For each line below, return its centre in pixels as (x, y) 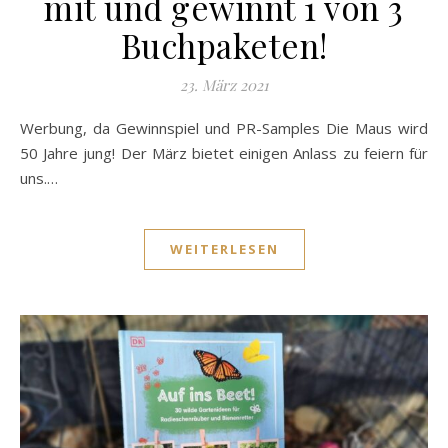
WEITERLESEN (224, 248)
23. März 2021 (224, 84)
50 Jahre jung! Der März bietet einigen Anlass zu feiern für (224, 152)
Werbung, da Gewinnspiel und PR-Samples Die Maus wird (27, 127)
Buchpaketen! (224, 44)
